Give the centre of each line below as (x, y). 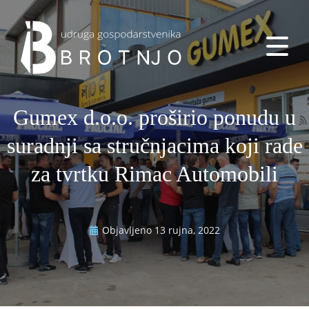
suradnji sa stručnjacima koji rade (154, 146)
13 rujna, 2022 (187, 230)
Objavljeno (128, 230)
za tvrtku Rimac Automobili (154, 174)
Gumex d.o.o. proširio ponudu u (154, 117)
